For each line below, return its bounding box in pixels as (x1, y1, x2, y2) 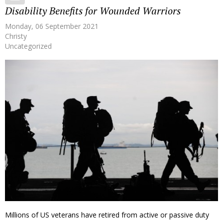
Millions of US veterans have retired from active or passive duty (5, 210, 209, 220)
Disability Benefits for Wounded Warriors (5, 3, 181, 17)
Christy (5, 31, 27, 41)
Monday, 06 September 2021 (5, 21, 99, 31)
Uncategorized (5, 41, 52, 51)
